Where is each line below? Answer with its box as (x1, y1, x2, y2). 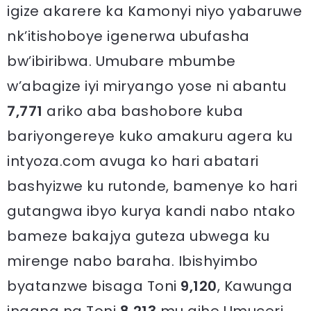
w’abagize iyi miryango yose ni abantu (7, 76, 287, 96)
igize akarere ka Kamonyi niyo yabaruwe (7, 1, 302, 22)
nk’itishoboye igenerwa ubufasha (7, 26, 250, 47)
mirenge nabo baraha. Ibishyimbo (7, 251, 258, 271)
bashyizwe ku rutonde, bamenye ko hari (7, 176, 298, 196)
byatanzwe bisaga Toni (7, 276, 180, 296)
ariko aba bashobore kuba (42, 101, 243, 121)
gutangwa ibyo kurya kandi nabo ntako (7, 201, 295, 221)
